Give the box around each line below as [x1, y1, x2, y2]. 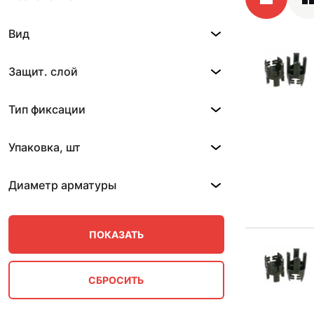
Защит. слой [8, 64, 78, 78]
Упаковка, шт [8, 140, 81, 154]
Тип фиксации [8, 102, 86, 116]
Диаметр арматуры [8, 178, 116, 192]
